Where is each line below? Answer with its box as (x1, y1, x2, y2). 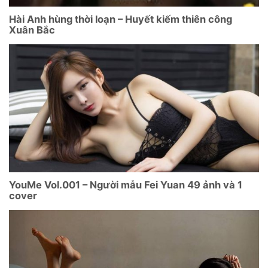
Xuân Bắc (9, 24, 55, 36)
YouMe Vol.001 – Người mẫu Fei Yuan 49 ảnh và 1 (9, 179, 242, 191)
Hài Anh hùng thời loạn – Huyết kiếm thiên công (9, 13, 232, 26)
